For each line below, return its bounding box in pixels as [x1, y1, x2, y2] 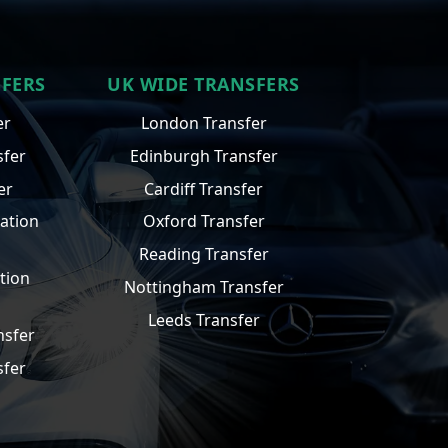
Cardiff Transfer [144, 177, 263, 200]
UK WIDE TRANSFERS [107, 71, 300, 96]
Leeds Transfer [147, 308, 260, 331]
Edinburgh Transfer [129, 144, 278, 167]
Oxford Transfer [142, 210, 265, 233]
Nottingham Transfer [123, 275, 284, 298]
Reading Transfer [138, 243, 269, 266]
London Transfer [140, 111, 267, 134]
